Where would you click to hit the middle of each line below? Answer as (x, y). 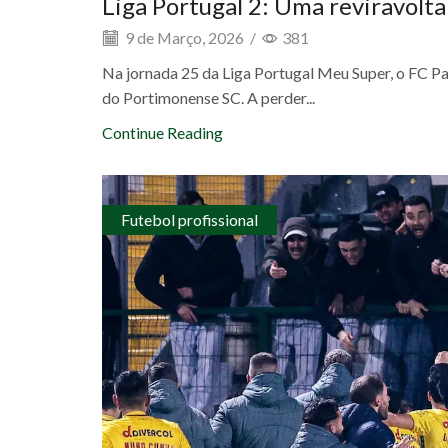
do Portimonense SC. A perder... (208, 97)
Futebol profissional (190, 219)
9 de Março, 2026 (183, 37)
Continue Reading (162, 132)
